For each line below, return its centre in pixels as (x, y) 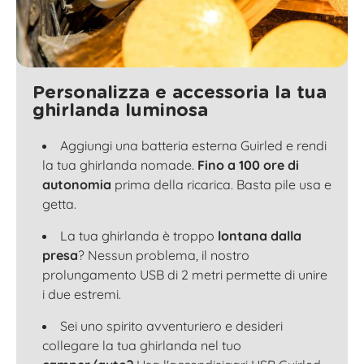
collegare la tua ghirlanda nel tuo (142, 345)
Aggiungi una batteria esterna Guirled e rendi (193, 145)
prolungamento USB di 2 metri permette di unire (185, 274)
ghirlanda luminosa (120, 110)
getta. (59, 204)
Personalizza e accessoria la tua (180, 92)
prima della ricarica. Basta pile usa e (221, 184)
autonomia (77, 184)
